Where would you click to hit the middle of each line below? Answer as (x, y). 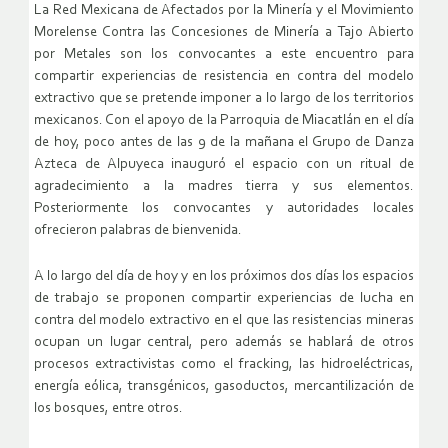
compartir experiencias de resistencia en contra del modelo (224, 76)
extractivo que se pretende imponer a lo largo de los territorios (224, 98)
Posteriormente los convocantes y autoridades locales (224, 208)
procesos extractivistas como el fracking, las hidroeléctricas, (224, 364)
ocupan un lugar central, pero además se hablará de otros (224, 342)
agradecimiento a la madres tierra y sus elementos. (224, 186)
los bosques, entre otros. (108, 408)
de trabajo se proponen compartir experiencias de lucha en (224, 298)
